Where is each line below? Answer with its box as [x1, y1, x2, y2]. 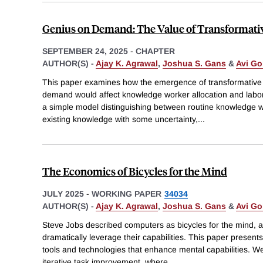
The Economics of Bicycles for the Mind [42, 163, 227, 178]
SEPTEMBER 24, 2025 [42, 46, 128, 56]
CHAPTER [136, 46, 175, 56]
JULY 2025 [42, 188, 84, 198]
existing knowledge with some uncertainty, [42, 114, 198, 124]
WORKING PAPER [92, 188, 161, 198]
